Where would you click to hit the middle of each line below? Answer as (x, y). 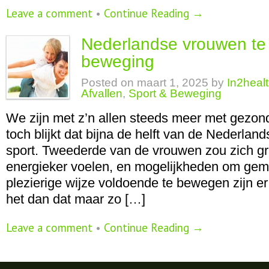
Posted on (108, 82)
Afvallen (102, 93)
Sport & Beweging (175, 93)
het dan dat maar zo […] (76, 199)
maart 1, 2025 (171, 82)
